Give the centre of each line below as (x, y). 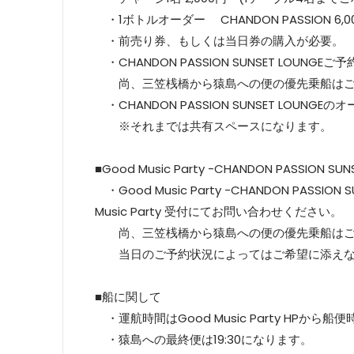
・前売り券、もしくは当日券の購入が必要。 (219, 41)
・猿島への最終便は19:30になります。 (203, 339)
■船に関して (128, 297)
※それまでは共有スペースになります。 (213, 126)
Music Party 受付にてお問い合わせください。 (218, 211)
